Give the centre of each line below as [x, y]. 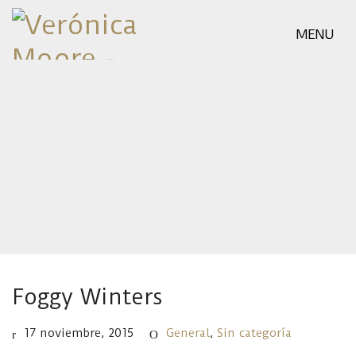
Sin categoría [254, 333]
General [188, 333]
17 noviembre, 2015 [79, 333]
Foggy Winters [87, 297]
